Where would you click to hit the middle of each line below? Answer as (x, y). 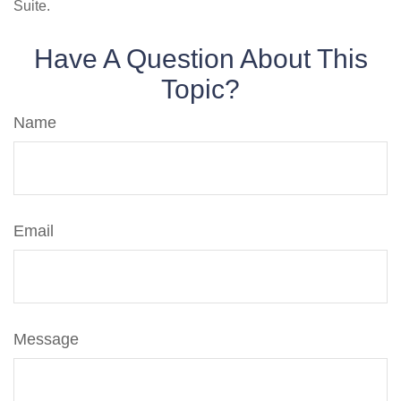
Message (46, 339)
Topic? (200, 89)
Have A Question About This (200, 59)
